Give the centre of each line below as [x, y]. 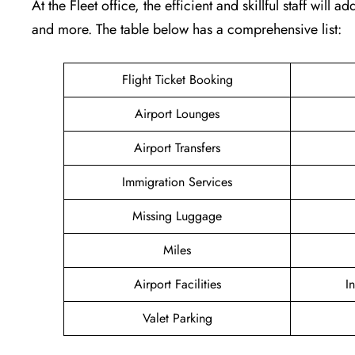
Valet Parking [177, 318]
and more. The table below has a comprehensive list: [189, 29]
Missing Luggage [177, 216]
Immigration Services [177, 181]
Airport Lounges [177, 113]
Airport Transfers [177, 147]
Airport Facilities [177, 284]
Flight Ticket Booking [177, 79]
